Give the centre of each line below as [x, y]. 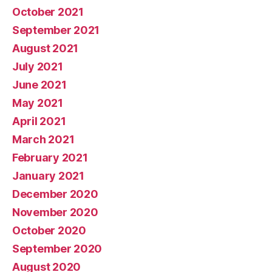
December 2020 [55, 194]
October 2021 [48, 12]
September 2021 [56, 30]
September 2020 [57, 248]
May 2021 [38, 103]
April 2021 [39, 121]
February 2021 [50, 157]
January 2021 [48, 175]
